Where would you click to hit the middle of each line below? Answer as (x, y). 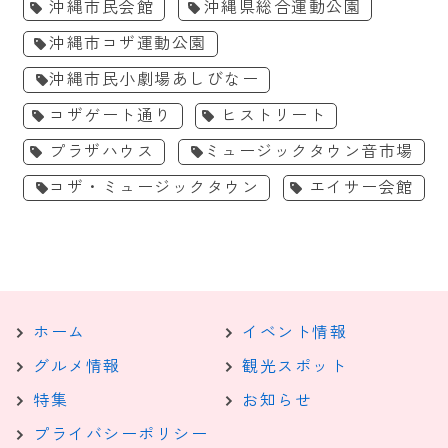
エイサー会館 (361, 187)
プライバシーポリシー (120, 434)
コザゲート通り (110, 115)
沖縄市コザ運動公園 (128, 43)
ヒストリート (273, 115)
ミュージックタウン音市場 (308, 151)
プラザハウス (101, 151)
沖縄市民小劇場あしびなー (154, 79)
